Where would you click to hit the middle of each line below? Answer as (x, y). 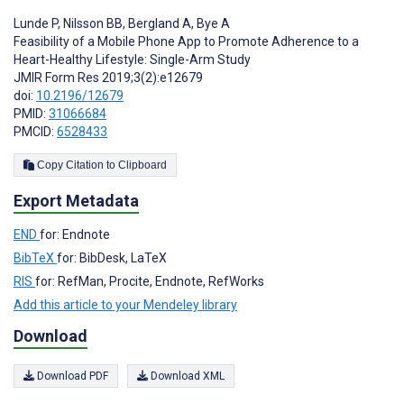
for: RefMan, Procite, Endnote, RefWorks (150, 281)
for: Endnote (75, 234)
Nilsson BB (92, 23)
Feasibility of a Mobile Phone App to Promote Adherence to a (186, 41)
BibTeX (35, 257)
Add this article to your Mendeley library (125, 304)
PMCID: (35, 131)
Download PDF (71, 376)
